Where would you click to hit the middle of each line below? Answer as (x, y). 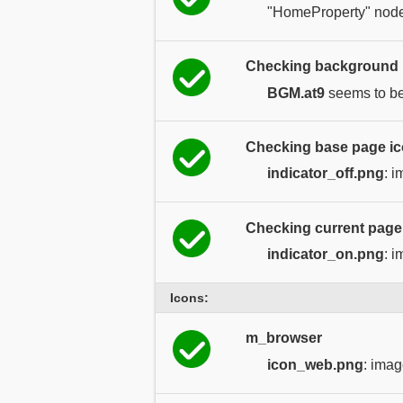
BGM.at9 (296, 93)
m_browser (284, 338)
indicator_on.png (326, 255)
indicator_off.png (326, 174)
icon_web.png (315, 364)
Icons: (189, 297)
